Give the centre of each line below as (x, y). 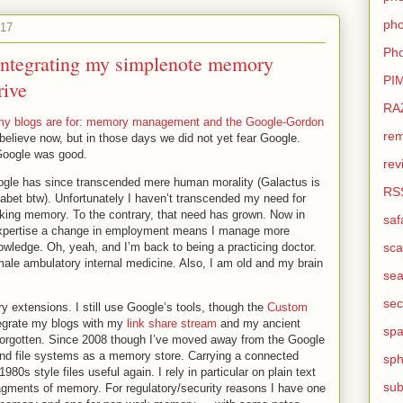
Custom (287, 307)
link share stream (172, 323)
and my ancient (259, 323)
